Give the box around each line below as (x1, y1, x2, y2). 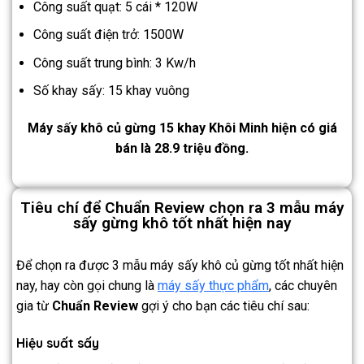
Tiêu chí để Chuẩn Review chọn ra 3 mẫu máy (19, 198, 344, 218)
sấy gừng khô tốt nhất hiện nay (72, 214, 292, 233)
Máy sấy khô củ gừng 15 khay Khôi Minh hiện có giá (27, 120, 337, 136)
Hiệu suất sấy (16, 334, 99, 351)
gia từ (16, 298, 52, 314)
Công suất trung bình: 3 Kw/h (32, 54, 196, 71)
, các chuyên (269, 278, 337, 294)
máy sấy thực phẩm (158, 278, 269, 294)
